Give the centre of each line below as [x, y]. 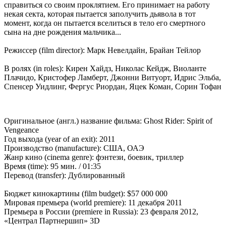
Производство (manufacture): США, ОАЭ [74, 148]
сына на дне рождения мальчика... [63, 32]
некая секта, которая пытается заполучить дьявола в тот [100, 14]
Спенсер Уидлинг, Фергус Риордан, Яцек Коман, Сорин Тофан [113, 87]
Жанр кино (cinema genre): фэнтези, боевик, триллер [94, 157]
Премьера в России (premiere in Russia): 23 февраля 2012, [101, 212]
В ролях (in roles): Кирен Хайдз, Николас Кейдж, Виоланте [105, 69]
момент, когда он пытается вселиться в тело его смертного [105, 23]
